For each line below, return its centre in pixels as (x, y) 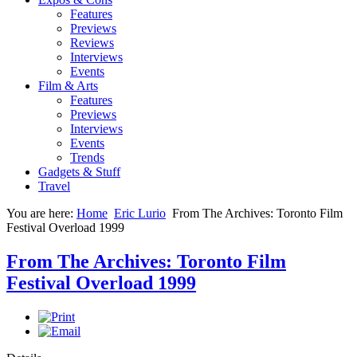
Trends (87, 157)
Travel (54, 186)
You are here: (41, 213)
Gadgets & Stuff (79, 172)
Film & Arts (68, 86)
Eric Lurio (140, 213)
